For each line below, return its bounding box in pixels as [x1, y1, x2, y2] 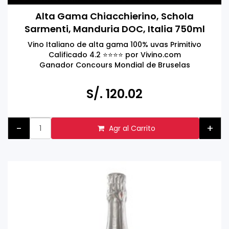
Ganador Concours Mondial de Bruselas [39, 60, 190, 70]
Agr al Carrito [109, 123, 155, 133]
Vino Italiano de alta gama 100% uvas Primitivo [28, 39, 201, 50]
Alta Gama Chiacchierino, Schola [35, 10, 194, 22]
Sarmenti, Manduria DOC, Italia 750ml [24, 22, 205, 35]
